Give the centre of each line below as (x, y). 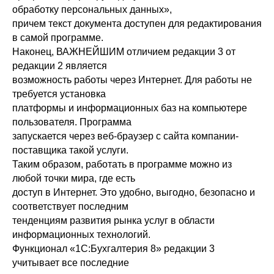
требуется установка (59, 94)
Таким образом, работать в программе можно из (122, 164)
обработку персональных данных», (92, 9)
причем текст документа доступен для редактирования (137, 23)
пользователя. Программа (72, 122)
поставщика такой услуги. (70, 150)
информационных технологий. (81, 234)
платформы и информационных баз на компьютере (130, 108)
